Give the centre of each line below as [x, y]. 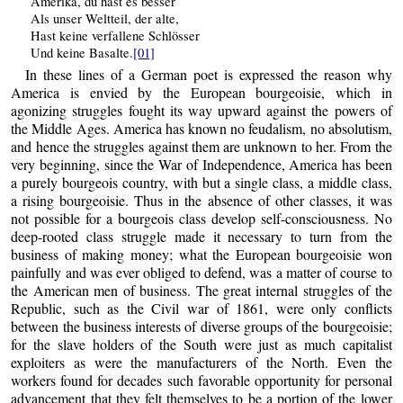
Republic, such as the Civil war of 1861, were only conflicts [201, 309]
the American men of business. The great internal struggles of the [201, 291]
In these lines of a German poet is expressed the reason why [209, 75]
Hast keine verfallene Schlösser [115, 36]
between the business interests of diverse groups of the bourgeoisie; [201, 327]
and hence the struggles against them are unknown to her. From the [201, 147]
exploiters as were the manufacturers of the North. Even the [201, 363]
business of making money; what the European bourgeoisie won [201, 255]
